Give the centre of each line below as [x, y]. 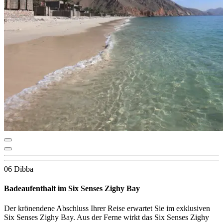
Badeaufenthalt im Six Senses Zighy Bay [72, 189]
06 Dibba [19, 169]
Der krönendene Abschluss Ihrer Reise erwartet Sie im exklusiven [107, 208]
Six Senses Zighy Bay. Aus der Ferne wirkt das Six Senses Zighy [107, 217]
